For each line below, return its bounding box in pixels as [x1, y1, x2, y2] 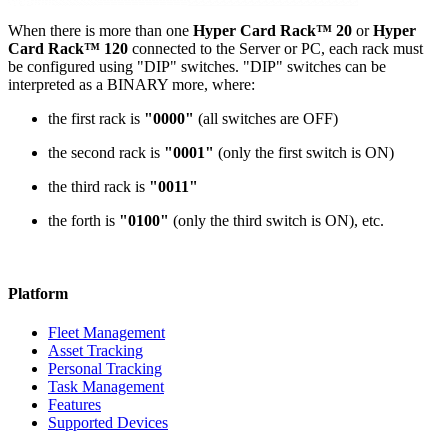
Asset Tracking [48, 342, 143, 360]
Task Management [48, 378, 164, 396]
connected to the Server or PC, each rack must [128, 39, 423, 57]
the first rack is [48, 109, 144, 127]
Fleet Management [48, 324, 165, 342]
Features [48, 396, 101, 414]
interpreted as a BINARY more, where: [8, 75, 255, 93]
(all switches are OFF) [194, 109, 338, 127]
